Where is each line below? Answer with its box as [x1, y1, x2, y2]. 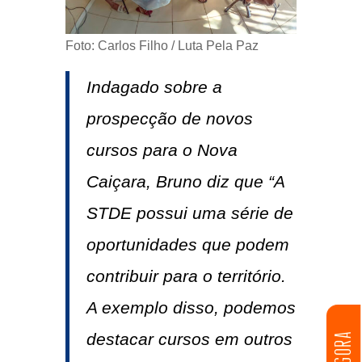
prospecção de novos [86, 108, 253, 128]
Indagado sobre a [86, 77, 222, 96]
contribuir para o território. [86, 266, 286, 285]
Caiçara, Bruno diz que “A [86, 171, 284, 191]
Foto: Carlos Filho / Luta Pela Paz [65, 38, 259, 53]
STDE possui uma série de [86, 203, 293, 222]
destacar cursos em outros [86, 329, 293, 348]
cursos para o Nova [86, 140, 238, 159]
